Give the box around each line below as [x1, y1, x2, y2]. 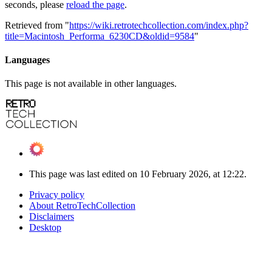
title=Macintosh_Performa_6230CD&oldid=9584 [5, 30, 194, 41]
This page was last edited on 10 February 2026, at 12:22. [29, 169, 246, 180]
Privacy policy [29, 189, 84, 200]
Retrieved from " [5, 19, 69, 30]
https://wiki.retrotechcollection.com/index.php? [69, 19, 248, 30]
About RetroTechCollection [29, 200, 135, 211]
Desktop [29, 222, 61, 233]
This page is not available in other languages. [5, 78, 177, 89]
